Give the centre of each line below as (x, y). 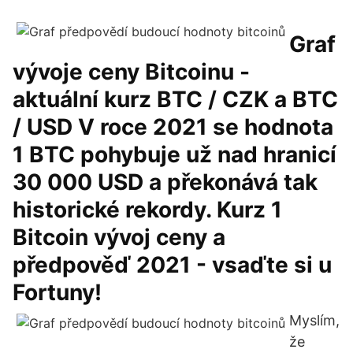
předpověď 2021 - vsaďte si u (172, 265)
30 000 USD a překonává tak (165, 182)
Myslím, (314, 320)
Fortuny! (57, 292)
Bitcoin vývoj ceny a (119, 237)
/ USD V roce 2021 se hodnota (173, 127)
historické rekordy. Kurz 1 (147, 210)
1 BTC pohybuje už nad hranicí (175, 154)
